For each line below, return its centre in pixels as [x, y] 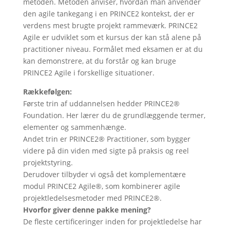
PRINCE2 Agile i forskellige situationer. [89, 73]
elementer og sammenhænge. [74, 127]
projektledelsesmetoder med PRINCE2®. [92, 198]
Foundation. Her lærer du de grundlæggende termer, [114, 115]
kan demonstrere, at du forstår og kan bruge [99, 61]
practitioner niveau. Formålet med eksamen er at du [113, 49]
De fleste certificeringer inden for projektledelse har [112, 222]
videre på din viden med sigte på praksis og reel [106, 151]
